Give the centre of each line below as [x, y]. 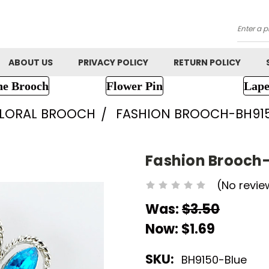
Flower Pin [134, 86]
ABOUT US [31, 62]
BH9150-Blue [214, 260]
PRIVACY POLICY [113, 62]
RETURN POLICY [207, 62]
